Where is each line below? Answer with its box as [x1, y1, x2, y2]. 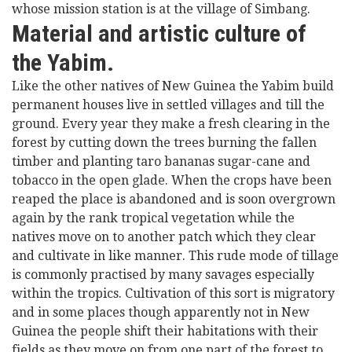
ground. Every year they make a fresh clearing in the [12, 116, 330, 131]
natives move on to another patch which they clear [12, 229, 316, 244]
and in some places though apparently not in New [12, 305, 310, 320]
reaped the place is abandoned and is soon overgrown [12, 192, 335, 207]
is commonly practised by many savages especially [12, 267, 314, 282]
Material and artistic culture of [12, 20, 306, 47]
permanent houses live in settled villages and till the [12, 97, 324, 112]
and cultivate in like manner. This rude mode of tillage [12, 248, 339, 263]
